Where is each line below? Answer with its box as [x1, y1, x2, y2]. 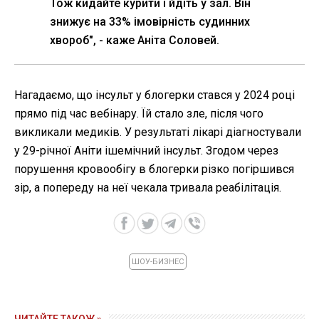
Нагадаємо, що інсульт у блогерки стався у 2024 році [14, 88, 295, 103]
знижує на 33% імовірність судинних [50, 15, 250, 29]
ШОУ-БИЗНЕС [132, 257, 184, 267]
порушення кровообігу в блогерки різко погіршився [14, 162, 294, 177]
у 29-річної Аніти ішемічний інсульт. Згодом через [14, 144, 278, 158]
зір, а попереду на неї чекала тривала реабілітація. [14, 181, 281, 195]
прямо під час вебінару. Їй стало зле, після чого [14, 107, 263, 121]
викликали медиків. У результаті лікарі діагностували [14, 125, 301, 140]
